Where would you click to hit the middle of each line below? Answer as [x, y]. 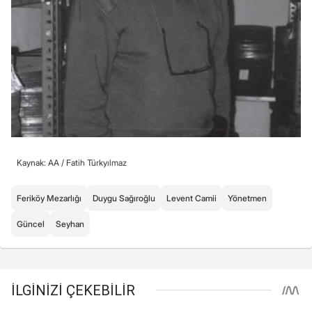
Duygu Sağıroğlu [124, 198]
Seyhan [70, 224]
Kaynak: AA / [41, 162]
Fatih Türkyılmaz [96, 162]
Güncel [31, 224]
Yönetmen [247, 198]
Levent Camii [192, 198]
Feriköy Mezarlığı [49, 198]
